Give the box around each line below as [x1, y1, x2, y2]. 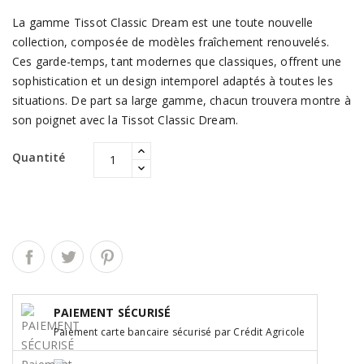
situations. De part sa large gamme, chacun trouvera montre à [12, 92, 352, 108]
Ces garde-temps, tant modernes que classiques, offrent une [12, 53, 342, 69]
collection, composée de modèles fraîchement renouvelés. [12, 33, 330, 50]
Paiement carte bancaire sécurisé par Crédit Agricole [54, 324, 305, 339]
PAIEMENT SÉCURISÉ [54, 304, 171, 320]
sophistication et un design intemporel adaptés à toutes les [12, 72, 333, 89]
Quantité [12, 149, 66, 165]
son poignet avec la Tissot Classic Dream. [12, 111, 239, 128]
